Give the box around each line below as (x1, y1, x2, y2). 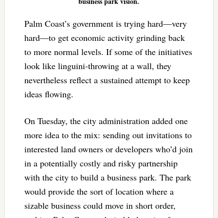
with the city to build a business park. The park (24, 171, 191, 183)
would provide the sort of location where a (24, 185, 174, 197)
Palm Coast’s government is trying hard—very (24, 17, 187, 29)
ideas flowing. (24, 88, 73, 100)
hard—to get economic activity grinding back (24, 31, 185, 43)
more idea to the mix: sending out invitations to (24, 128, 192, 141)
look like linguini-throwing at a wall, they (24, 59, 171, 72)
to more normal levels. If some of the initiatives (24, 45, 192, 57)
